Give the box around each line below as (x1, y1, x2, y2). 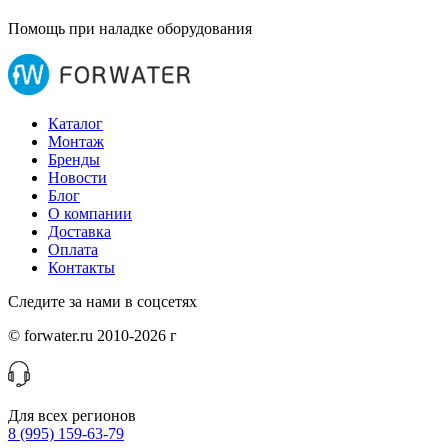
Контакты (48, 259, 115, 277)
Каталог (48, 115, 103, 133)
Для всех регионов (8, 407, 136, 425)
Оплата (48, 241, 98, 259)
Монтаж (48, 133, 104, 151)
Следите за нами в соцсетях (8, 293, 197, 311)
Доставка (48, 223, 111, 241)
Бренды (48, 151, 100, 169)
